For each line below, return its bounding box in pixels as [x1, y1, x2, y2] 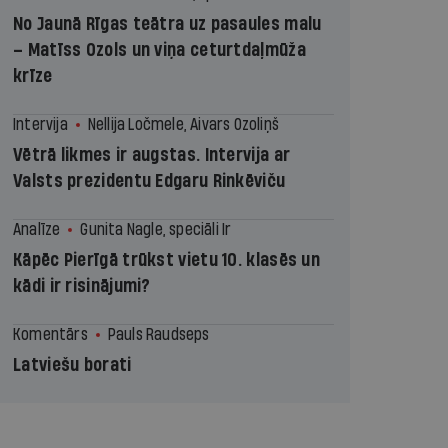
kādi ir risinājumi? [13, 277, 151, 296]
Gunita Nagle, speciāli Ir [80, 221, 232, 238]
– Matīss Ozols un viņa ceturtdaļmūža [13, 41, 306, 60]
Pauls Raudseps [107, 326, 210, 343]
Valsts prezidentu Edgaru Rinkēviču [13, 172, 286, 191]
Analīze [13, 221, 61, 238]
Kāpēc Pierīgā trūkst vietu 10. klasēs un [13, 251, 320, 270]
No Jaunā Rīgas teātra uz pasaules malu [13, 15, 322, 34]
